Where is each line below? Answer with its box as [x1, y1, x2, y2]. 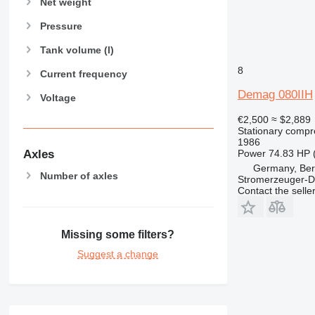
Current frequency [39, 68, 127, 80]
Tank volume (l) [39, 44, 114, 56]
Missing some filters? [61, 228, 175, 240]
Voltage [39, 92, 76, 104]
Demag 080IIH [237, 87, 313, 101]
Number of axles [39, 170, 118, 182]
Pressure [39, 20, 82, 32]
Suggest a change [77, 247, 159, 259]
